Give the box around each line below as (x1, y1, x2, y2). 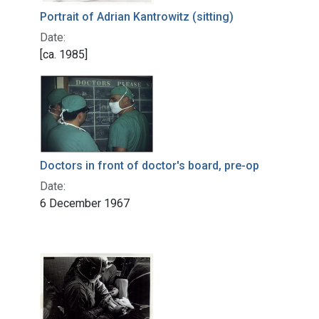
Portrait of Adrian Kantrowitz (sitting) (40, 10, 234, 24)
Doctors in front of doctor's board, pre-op (40, 159, 259, 173)
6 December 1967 (40, 197, 130, 211)
